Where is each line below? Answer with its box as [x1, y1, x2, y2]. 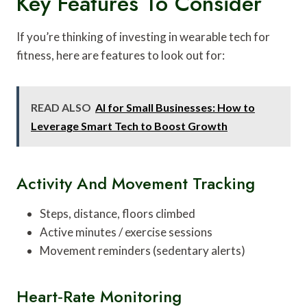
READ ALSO [31, 100, 91, 114]
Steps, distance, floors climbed [40, 206, 195, 221]
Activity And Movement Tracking [16, 171, 255, 195]
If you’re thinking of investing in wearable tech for [16, 29, 270, 44]
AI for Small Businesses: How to [95, 100, 255, 114]
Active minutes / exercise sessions [40, 224, 212, 239]
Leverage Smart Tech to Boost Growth [31, 119, 228, 132]
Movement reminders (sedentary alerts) [40, 243, 245, 258]
